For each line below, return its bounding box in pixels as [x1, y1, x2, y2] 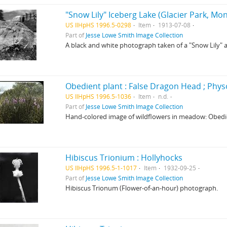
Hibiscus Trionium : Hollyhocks [65, 152, 183, 163]
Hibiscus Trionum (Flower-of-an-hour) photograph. [65, 183, 218, 193]
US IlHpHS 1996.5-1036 [65, 92, 132, 100]
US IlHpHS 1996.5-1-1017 [65, 164, 137, 172]
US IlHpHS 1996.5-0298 [65, 21, 132, 29]
